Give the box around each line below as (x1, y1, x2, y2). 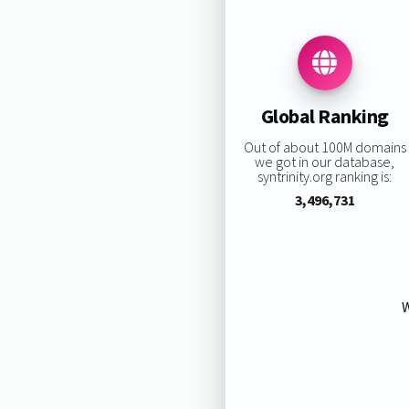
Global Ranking (260, 103, 389, 130)
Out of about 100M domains (243, 137, 406, 156)
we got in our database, (255, 152, 395, 171)
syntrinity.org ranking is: (257, 166, 393, 185)
